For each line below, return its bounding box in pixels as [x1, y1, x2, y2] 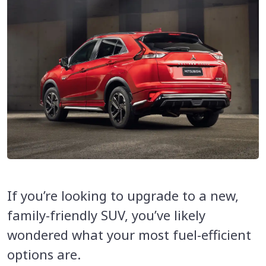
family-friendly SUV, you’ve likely [7, 206, 205, 224]
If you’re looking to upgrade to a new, [7, 186, 239, 205]
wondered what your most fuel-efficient [7, 226, 251, 244]
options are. [7, 245, 81, 264]
